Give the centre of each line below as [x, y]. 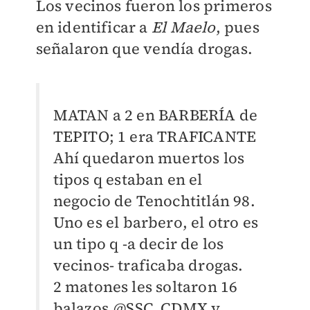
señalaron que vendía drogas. [144, 48]
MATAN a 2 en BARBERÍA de [155, 115]
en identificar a [93, 27]
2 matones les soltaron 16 [145, 286]
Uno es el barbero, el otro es [156, 222]
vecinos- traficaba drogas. [148, 265]
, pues [237, 27]
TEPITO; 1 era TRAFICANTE [155, 136]
